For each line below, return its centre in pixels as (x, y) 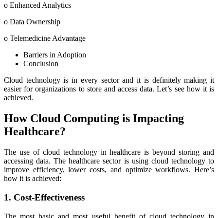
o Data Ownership (32, 22)
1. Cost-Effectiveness (44, 197)
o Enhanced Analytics (37, 5)
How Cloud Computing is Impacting (94, 118)
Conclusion (41, 64)
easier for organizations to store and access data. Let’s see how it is (109, 89)
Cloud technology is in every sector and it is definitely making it (109, 80)
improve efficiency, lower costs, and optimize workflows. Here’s (109, 170)
